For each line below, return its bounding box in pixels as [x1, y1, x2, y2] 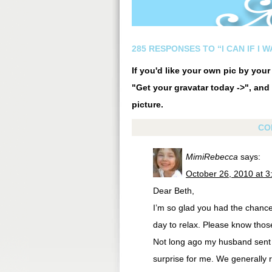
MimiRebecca [186, 152, 238, 161]
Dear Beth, [153, 186, 194, 195]
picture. [132, 100, 163, 109]
